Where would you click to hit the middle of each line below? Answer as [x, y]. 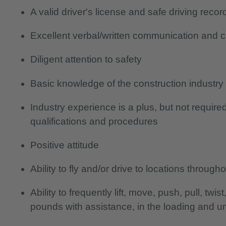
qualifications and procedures [94, 121]
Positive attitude [65, 145]
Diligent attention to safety [86, 60]
